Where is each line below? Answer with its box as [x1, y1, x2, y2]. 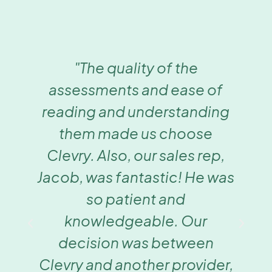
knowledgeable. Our [64, 211, 208, 230]
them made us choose [59, 124, 213, 143]
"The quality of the [73, 58, 198, 77]
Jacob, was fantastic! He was [37, 168, 235, 186]
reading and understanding [42, 102, 230, 121]
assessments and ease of [49, 80, 223, 99]
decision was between [58, 233, 214, 252]
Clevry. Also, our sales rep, [47, 146, 225, 165]
